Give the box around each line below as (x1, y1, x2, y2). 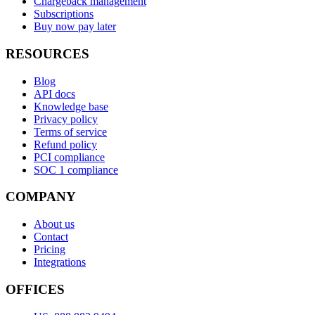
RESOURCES (6, 46, 89, 61)
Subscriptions (34, 8, 94, 20)
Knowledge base (34, 100, 108, 112)
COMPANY (6, 189, 76, 205)
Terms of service (34, 125, 107, 138)
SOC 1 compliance (34, 163, 118, 176)
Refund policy (34, 138, 97, 150)
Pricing (34, 243, 65, 256)
